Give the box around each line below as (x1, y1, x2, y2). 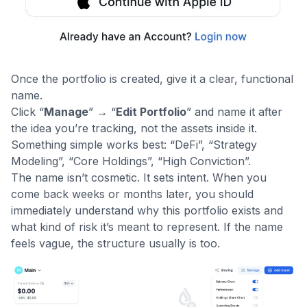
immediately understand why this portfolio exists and (11, 203, 283, 217)
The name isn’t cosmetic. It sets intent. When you (11, 170, 267, 184)
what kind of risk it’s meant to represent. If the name (11, 219, 283, 234)
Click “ (11, 104, 44, 119)
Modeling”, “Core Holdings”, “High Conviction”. (11, 153, 251, 168)
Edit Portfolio (116, 104, 186, 119)
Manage (44, 104, 88, 119)
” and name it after (186, 104, 282, 119)
